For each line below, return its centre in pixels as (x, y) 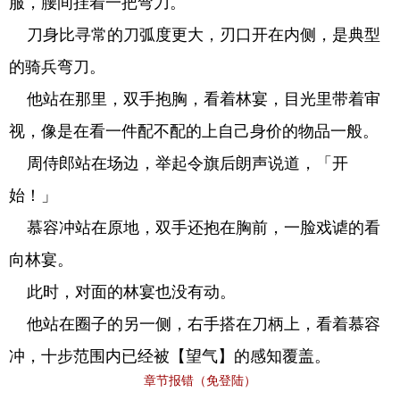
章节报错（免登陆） (200, 380)
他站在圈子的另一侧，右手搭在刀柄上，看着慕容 (195, 324)
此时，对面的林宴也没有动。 (122, 292)
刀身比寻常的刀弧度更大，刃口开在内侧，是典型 (195, 35)
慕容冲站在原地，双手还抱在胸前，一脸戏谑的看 (195, 228)
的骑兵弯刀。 (57, 67)
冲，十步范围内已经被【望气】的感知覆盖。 (170, 356)
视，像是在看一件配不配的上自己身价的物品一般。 (194, 131)
